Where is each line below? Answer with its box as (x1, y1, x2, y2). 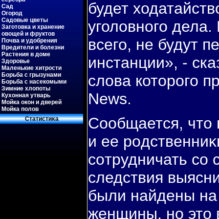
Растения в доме (1, 51, 50, 58)
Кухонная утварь (1, 92, 50, 99)
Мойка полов (1, 106, 39, 112)
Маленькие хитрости (1, 65, 62, 71)
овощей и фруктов (1, 30, 55, 37)
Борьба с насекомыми (1, 78, 66, 85)
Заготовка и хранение (1, 23, 65, 30)
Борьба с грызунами (1, 71, 61, 78)
